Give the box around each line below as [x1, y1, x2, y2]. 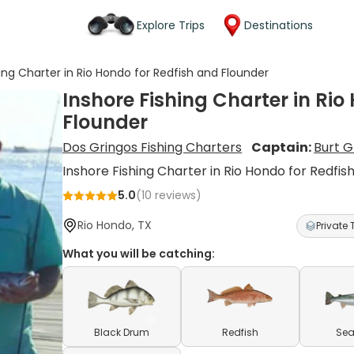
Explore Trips [137, 17, 205, 33]
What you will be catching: [62, 246, 216, 262]
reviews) [152, 187, 202, 203]
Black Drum [94, 326, 150, 339]
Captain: [251, 138, 314, 156]
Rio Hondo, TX [77, 217, 153, 233]
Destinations [244, 17, 313, 33]
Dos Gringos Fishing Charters [62, 138, 243, 156]
